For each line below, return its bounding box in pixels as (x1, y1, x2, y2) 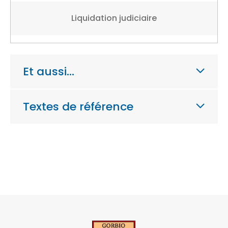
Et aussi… (23, 63, 74, 79)
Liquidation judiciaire (71, 12, 157, 24)
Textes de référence (23, 98, 133, 115)
